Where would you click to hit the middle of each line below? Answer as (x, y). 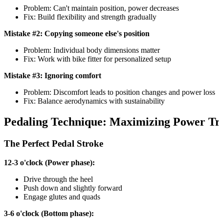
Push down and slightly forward (73, 188)
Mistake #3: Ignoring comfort (53, 76)
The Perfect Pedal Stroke (54, 144)
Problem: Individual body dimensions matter (92, 50)
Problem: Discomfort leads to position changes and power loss (119, 92)
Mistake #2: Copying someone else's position (77, 34)
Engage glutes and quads (62, 197)
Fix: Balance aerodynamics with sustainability (94, 101)
